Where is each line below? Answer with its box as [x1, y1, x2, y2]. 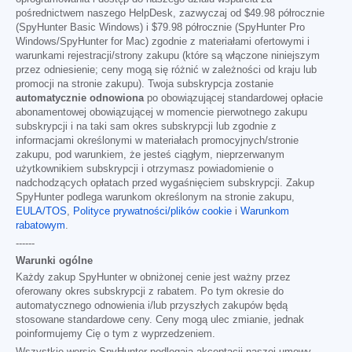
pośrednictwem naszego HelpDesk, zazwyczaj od [16, 8, 244, 19]
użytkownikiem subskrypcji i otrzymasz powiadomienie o [16, 163, 273, 174]
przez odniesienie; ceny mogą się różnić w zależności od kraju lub [16, 64, 317, 75]
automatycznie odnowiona [16, 93, 144, 104]
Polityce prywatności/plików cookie [73, 206, 232, 217]
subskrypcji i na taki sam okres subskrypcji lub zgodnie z [16, 121, 277, 132]
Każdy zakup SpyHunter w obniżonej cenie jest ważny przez [16, 272, 291, 283]
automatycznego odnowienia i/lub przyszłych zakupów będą [16, 300, 288, 311]
